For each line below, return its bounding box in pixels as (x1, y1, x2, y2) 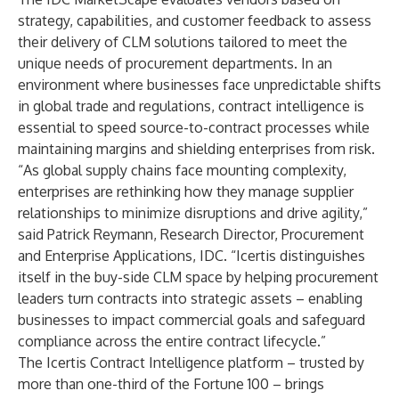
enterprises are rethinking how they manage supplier (18, 183, 354, 200)
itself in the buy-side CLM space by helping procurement (18, 268, 379, 286)
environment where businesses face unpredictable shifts (18, 76, 381, 94)
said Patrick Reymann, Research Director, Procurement (18, 225, 364, 243)
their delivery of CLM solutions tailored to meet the (18, 33, 347, 51)
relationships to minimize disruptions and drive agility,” (18, 204, 368, 222)
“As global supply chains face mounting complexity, (18, 161, 346, 179)
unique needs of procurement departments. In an (18, 54, 332, 72)
